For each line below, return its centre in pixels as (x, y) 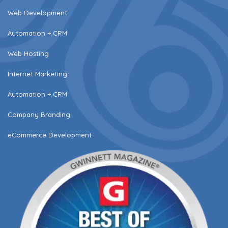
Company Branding (39, 114)
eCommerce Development (50, 135)
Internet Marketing (37, 74)
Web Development (37, 12)
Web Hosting (28, 53)
